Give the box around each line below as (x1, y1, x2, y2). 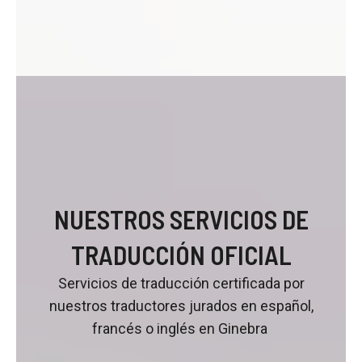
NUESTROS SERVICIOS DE (53, 203, 309, 234)
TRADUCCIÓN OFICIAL (70, 238, 292, 270)
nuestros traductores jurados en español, (48, 297, 314, 314)
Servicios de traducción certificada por (57, 274, 305, 292)
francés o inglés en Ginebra (91, 319, 271, 337)
